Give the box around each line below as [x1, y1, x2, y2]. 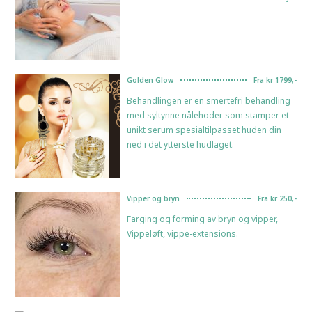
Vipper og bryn [127, 193, 180, 203]
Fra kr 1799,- [253, 75, 297, 85]
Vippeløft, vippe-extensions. [127, 227, 239, 240]
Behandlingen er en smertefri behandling [127, 94, 291, 107]
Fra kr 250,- [257, 193, 297, 203]
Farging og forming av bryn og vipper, [127, 212, 279, 225]
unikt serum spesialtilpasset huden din [127, 123, 282, 136]
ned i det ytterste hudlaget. [127, 138, 235, 150]
